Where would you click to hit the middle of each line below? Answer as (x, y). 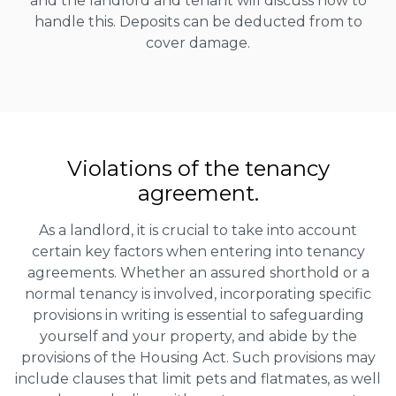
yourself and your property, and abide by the (198, 336)
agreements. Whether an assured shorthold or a (198, 272)
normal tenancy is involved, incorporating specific (198, 293)
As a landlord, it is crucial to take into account (198, 230)
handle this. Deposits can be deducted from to (198, 21)
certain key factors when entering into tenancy (198, 251)
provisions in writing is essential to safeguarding (198, 315)
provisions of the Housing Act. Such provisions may (198, 357)
